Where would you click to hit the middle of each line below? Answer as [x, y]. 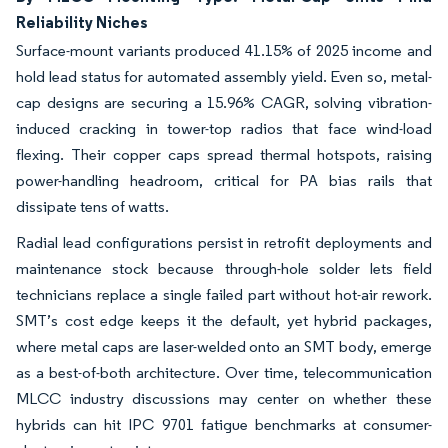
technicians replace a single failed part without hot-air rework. [224, 295]
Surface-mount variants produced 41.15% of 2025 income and [224, 51]
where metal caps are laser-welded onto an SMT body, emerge [224, 347]
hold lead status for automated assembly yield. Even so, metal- [224, 77]
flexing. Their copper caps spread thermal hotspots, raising [224, 155]
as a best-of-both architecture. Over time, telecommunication [224, 373]
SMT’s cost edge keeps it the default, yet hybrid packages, [224, 321]
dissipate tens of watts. [92, 207]
